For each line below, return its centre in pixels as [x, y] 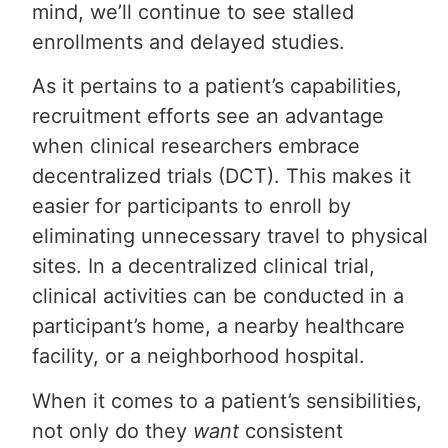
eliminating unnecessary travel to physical [230, 236]
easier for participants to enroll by [192, 206]
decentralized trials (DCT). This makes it [222, 176]
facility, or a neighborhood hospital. [199, 356]
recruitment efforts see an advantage [208, 116]
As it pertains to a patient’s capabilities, [217, 86]
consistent [294, 430]
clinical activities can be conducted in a [218, 296]
